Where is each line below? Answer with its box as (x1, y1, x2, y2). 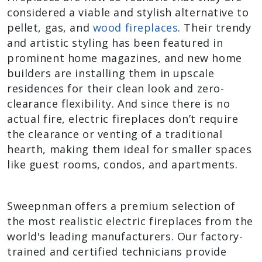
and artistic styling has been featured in (7, 36, 223, 50)
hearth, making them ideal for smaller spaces (7, 142, 252, 156)
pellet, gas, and (7, 20, 93, 35)
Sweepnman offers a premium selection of (7, 199, 236, 213)
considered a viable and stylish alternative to (7, 5, 249, 19)
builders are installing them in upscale (7, 66, 215, 80)
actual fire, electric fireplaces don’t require (7, 112, 239, 126)
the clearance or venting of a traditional (7, 127, 223, 141)
